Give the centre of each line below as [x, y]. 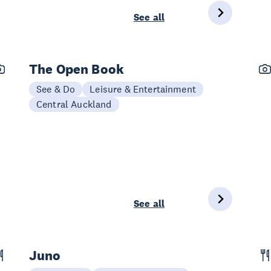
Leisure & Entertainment [143, 89]
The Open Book [77, 69]
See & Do [56, 89]
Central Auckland [74, 104]
